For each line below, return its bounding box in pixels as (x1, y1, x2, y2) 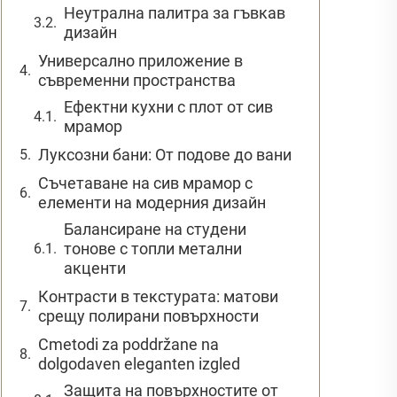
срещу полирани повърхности (38, 306, 259, 325)
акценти (64, 258, 126, 277)
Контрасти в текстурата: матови (38, 286, 278, 306)
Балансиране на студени (64, 219, 246, 238)
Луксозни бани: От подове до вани (38, 144, 292, 164)
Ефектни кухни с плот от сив (64, 97, 273, 116)
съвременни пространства (38, 70, 236, 90)
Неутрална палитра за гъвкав (64, 3, 285, 22)
